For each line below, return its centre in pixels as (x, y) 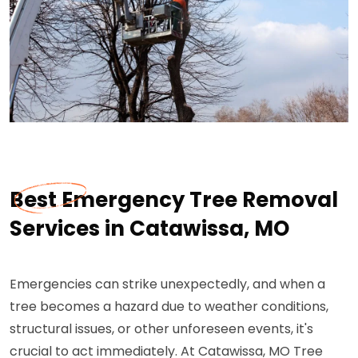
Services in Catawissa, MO (149, 229)
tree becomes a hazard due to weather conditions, (169, 307)
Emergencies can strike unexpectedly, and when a (167, 284)
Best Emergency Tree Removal (174, 200)
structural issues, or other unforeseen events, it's (161, 329)
